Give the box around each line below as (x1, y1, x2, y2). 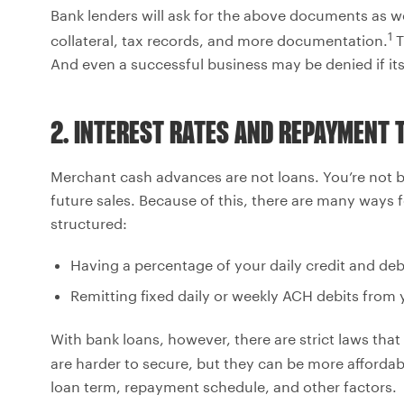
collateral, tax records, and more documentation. (50, 32, 388, 50)
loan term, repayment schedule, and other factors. (50, 377, 397, 395)
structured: (50, 215, 127, 233)
